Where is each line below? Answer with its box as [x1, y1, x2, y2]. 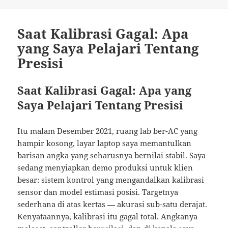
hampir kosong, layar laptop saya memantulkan [17, 138, 192, 149]
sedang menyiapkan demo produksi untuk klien [17, 162, 193, 173]
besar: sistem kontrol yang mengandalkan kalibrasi [17, 175, 205, 185]
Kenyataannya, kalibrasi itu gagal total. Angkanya [17, 211, 198, 222]
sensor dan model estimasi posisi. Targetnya [17, 187, 179, 197]
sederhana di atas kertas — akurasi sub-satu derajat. [17, 199, 208, 210]
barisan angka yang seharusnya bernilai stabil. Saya [17, 150, 206, 161]
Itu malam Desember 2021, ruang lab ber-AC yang [17, 126, 198, 136]
